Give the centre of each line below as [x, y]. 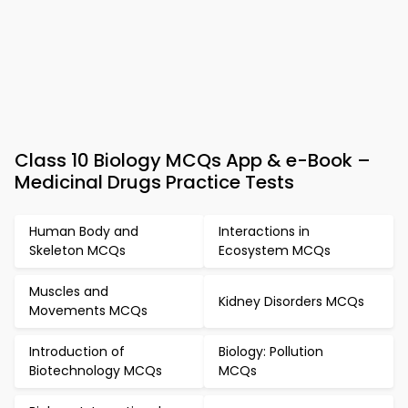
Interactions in [264, 231]
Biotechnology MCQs [96, 371]
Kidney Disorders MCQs [291, 301]
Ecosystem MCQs [275, 250]
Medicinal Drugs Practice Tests [154, 182]
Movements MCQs [88, 311]
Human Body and [84, 231]
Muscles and [69, 291]
